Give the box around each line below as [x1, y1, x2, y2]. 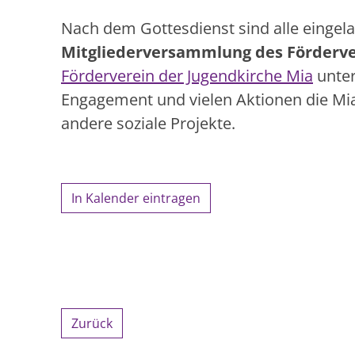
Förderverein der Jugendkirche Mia [61, 64, 313, 86]
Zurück [71, 314, 113, 332]
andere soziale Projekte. [61, 112, 239, 134]
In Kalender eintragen [71, 189, 200, 207]
